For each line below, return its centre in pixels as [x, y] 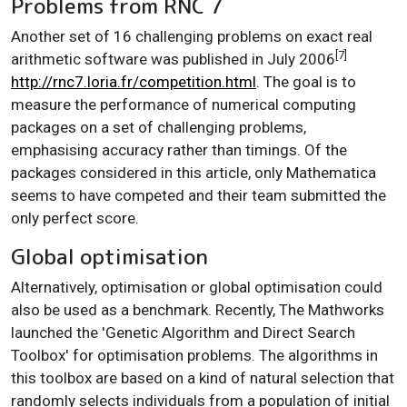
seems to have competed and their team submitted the [199, 195]
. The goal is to [306, 81]
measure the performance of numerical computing [184, 104]
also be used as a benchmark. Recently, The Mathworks [198, 309]
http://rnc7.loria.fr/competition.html [134, 81]
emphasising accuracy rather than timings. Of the [179, 149]
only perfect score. [75, 218]
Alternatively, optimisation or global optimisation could [197, 287]
